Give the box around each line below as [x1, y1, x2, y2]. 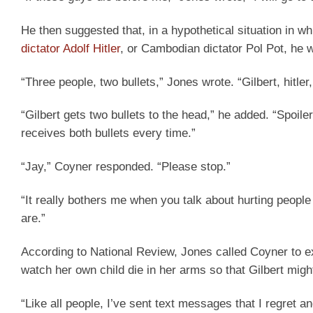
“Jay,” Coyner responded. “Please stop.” [21, 160, 231, 174]
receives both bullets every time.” [21, 126, 196, 140]
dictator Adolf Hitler [21, 41, 120, 55]
